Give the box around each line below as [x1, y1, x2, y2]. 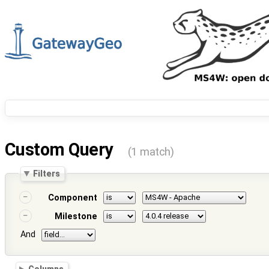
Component [47, 193, 97, 204]
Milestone [54, 211, 97, 222]
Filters [33, 168, 61, 178]
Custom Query [5, 139, 117, 160]
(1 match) [127, 145, 174, 159]
